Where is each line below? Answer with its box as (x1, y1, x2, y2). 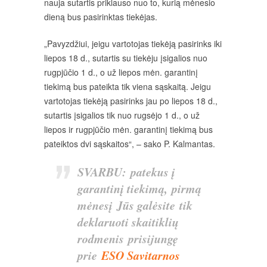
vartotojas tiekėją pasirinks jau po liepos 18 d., (44, 95, 218, 107)
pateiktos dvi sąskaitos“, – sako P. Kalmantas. (44, 138, 215, 150)
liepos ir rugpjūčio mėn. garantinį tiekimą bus (44, 123, 213, 136)
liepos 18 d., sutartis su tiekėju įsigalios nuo (44, 52, 207, 64)
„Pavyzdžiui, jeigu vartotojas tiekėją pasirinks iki (44, 38, 222, 50)
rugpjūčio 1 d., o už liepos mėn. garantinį (44, 66, 198, 79)
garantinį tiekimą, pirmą (77, 180, 201, 197)
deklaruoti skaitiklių (77, 213, 179, 231)
